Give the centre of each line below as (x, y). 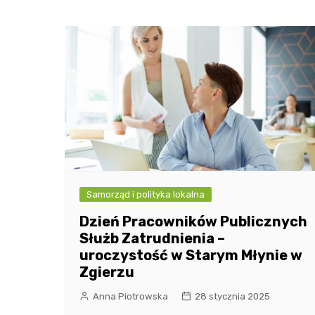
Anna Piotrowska (130, 297)
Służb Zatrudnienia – (152, 239)
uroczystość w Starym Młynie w (191, 256)
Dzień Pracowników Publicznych (193, 222)
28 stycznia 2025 (232, 297)
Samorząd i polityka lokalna (146, 195)
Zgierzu (107, 272)
